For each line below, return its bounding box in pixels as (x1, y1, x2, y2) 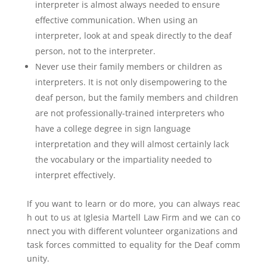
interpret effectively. (35, 169, 116, 181)
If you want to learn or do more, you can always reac (26, 198, 241, 209)
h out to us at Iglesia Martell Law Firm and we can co (26, 212, 241, 223)
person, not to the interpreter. (35, 45, 156, 57)
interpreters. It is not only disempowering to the (35, 76, 227, 88)
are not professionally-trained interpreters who (35, 107, 224, 119)
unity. (26, 253, 49, 264)
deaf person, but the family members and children (35, 92, 238, 103)
